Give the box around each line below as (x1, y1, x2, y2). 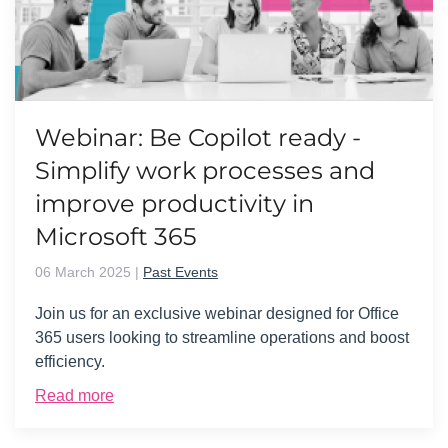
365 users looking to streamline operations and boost (35, 328, 409, 346)
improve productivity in (35, 188, 314, 218)
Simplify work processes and (35, 155, 375, 185)
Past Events (143, 263, 218, 280)
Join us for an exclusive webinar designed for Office (35, 304, 399, 322)
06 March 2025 (35, 263, 131, 280)
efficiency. (35, 352, 105, 370)
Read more (35, 386, 114, 404)
